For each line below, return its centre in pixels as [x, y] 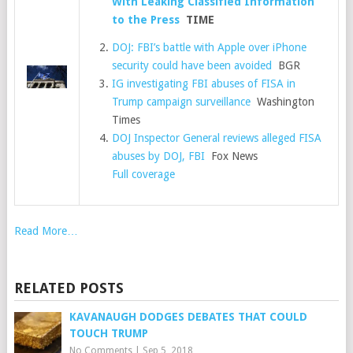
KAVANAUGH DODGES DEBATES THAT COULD [188, 317]
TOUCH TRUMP [108, 333]
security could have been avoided [192, 65]
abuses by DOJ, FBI [159, 156]
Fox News [232, 156]
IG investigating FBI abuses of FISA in [204, 84]
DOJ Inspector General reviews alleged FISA [217, 138]
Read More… [46, 231]
